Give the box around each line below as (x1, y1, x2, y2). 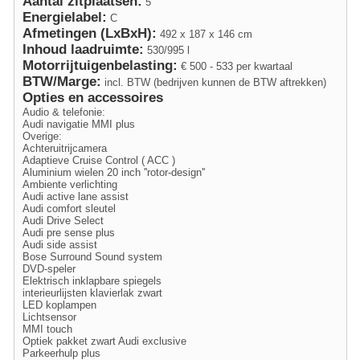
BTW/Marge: (22, 73, 101, 89)
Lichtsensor (22, 310, 76, 323)
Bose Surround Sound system (22, 250, 162, 263)
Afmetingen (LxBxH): (22, 25, 157, 41)
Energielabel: (22, 9, 107, 25)
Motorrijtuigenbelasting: (22, 57, 178, 73)
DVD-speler (22, 262, 76, 275)
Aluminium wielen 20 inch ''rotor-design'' (22, 166, 205, 178)
